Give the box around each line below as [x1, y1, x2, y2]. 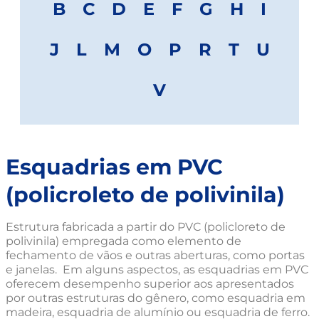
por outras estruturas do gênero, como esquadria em [6, 291, 305, 305]
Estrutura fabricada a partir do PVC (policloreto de [6, 219, 286, 234]
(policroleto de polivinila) [6, 181, 285, 208]
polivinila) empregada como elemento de [6, 234, 241, 248]
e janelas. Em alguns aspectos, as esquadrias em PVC [6, 262, 308, 276]
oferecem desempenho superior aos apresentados [6, 276, 294, 291]
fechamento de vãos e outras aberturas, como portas [6, 248, 305, 262]
